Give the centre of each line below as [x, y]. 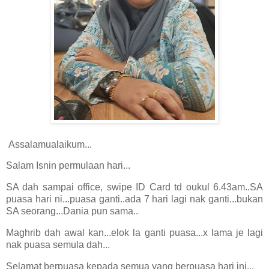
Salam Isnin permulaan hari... [68, 166]
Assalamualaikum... [49, 144]
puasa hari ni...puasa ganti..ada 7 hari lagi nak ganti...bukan [134, 199]
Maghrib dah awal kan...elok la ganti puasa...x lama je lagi [134, 233]
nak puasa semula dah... [58, 245]
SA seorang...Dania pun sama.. [72, 211]
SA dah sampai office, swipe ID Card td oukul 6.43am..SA [134, 187]
